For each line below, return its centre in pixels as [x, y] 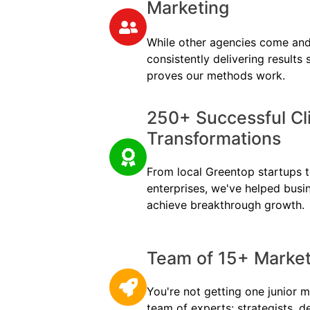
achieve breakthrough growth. [226, 204]
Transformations [214, 138]
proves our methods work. [216, 75]
